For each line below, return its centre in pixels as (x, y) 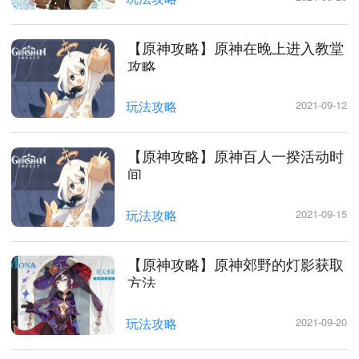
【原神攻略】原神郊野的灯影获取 (235, 264)
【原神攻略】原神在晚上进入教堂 (235, 47)
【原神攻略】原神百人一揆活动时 (235, 156)
